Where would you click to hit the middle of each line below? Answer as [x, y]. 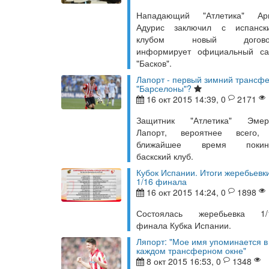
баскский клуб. [165, 156]
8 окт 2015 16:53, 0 [184, 261]
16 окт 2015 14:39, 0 [186, 99]
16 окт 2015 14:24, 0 [186, 192]
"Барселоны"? [164, 88]
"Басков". [154, 63]
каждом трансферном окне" [191, 250]
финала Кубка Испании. [184, 225]
